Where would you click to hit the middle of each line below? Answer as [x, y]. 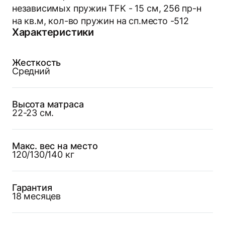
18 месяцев [36, 196]
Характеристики [53, 32]
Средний [31, 71]
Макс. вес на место [55, 146]
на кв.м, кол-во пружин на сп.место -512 [100, 21]
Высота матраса [48, 104]
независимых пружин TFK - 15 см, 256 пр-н [106, 9]
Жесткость [36, 62]
